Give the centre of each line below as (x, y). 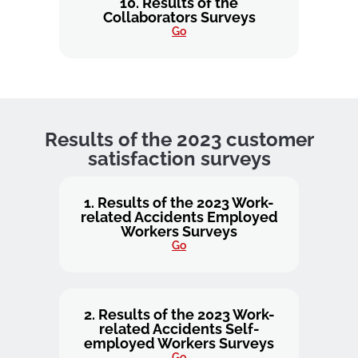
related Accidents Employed (179, 217)
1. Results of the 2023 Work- (179, 203)
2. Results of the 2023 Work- (179, 314)
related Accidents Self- (179, 329)
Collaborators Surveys (179, 17)
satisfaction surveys (179, 159)
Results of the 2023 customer (179, 139)
